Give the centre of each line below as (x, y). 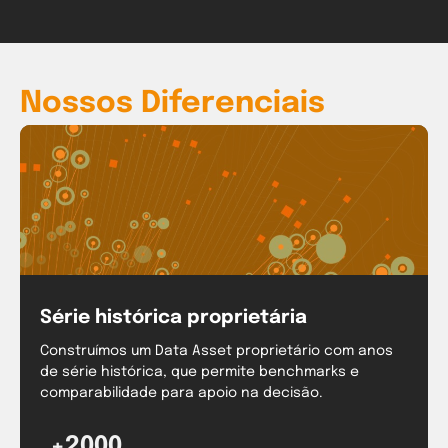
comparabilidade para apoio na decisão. (181, 393)
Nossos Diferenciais (172, 104)
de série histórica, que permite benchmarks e (199, 372)
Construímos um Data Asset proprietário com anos (216, 351)
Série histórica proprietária (173, 318)
